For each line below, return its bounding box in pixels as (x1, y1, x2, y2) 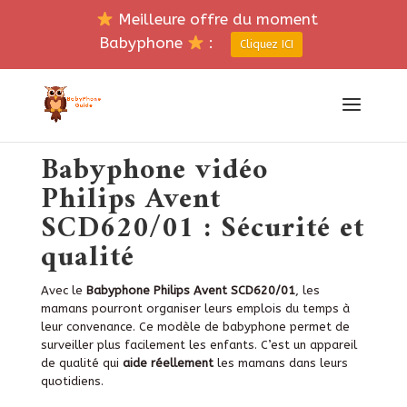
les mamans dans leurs (213, 355, 348, 370)
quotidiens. (40, 373, 104, 388)
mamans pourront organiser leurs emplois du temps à (40, 301, 350, 315)
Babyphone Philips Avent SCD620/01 (85, 283, 295, 297)
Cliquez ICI (240, 38, 294, 52)
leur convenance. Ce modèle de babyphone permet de (40, 319, 350, 333)
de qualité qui (40, 355, 119, 370)
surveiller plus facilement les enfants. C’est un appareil (40, 337, 357, 352)
